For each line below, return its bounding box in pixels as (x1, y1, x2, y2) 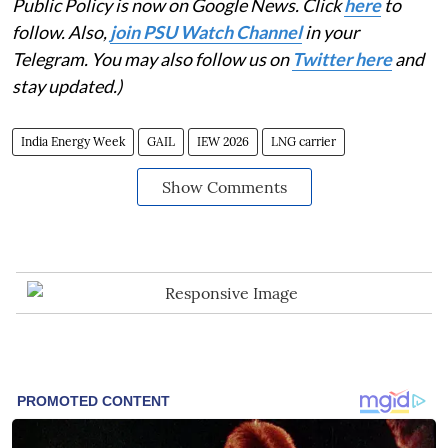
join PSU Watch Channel (110, 21, 302, 44)
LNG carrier (271, 134, 336, 150)
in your (302, 21, 359, 44)
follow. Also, (12, 21, 110, 44)
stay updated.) (12, 75, 122, 98)
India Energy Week (21, 134, 125, 150)
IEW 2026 (197, 134, 249, 150)
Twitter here (292, 48, 392, 71)
